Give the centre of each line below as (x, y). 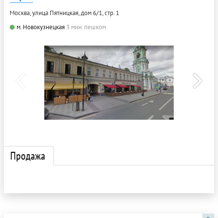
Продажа (28, 155)
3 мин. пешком (86, 27)
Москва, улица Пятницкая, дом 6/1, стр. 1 (64, 13)
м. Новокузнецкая (41, 27)
